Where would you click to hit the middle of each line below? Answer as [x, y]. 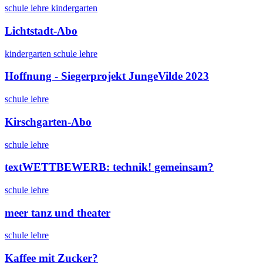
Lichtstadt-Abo [41, 31]
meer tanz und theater [58, 213]
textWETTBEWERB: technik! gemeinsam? [109, 167]
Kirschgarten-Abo [48, 122]
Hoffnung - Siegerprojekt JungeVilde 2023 [107, 76]
